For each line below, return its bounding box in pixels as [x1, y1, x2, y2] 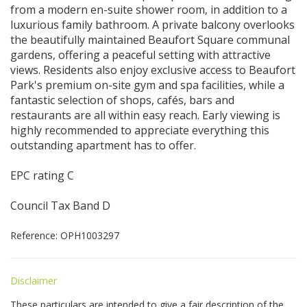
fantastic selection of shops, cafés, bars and [10, 92, 234, 108]
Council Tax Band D [10, 197, 110, 213]
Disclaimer [10, 273, 57, 287]
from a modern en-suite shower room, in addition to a [10, 1, 287, 17]
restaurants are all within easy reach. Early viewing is [10, 107, 280, 123]
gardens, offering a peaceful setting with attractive [10, 47, 271, 62]
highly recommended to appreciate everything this [10, 122, 269, 138]
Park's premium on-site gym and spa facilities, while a [10, 77, 284, 93]
